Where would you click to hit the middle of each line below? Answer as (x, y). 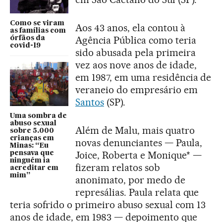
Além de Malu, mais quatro (135, 130)
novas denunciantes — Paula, (139, 143)
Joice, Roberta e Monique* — (139, 155)
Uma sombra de (38, 116)
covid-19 (25, 46)
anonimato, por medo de (130, 180)
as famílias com (38, 31)
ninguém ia (30, 160)
